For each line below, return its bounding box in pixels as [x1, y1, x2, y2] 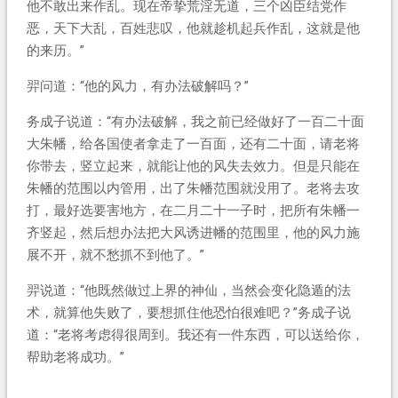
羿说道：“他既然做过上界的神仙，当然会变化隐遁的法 [26, 282, 351, 298]
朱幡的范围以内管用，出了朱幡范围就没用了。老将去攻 [26, 179, 360, 196]
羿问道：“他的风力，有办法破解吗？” [26, 77, 249, 94]
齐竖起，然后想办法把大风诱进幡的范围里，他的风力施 [26, 224, 360, 241]
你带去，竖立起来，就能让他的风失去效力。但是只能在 [26, 157, 360, 174]
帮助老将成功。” [26, 348, 124, 365]
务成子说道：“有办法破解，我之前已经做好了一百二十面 [26, 113, 364, 130]
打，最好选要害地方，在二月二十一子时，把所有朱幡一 [26, 202, 360, 219]
